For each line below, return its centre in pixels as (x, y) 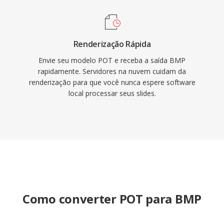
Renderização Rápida (112, 44)
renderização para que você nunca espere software (112, 82)
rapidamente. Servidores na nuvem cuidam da (112, 71)
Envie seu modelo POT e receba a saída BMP (112, 60)
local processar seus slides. (112, 93)
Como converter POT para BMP (112, 199)
